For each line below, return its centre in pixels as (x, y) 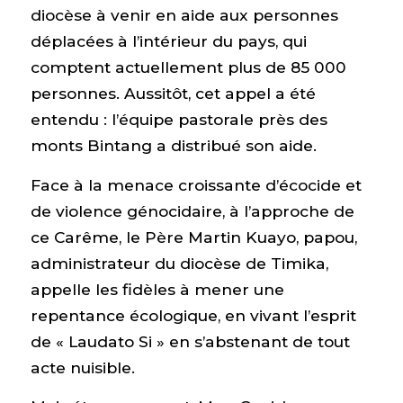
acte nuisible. (82, 367)
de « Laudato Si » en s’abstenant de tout (190, 341)
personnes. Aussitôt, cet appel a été (173, 93)
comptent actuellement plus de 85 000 (188, 67)
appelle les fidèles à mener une (157, 289)
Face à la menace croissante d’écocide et (196, 184)
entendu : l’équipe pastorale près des (179, 119)
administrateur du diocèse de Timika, (179, 263)
